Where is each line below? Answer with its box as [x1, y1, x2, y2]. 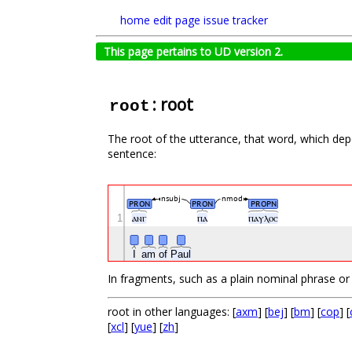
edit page [153, 13, 200, 27]
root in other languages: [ [108, 304, 236, 320]
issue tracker [203, 13, 268, 27]
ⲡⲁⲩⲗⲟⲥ [248, 212, 278, 225]
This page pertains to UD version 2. [104, 44, 283, 59]
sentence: [108, 146, 156, 162]
